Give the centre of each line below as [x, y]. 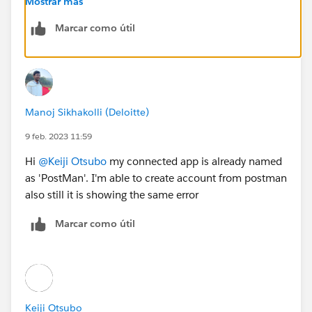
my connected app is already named [194, 161]
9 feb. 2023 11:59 [58, 136]
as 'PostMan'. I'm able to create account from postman [156, 178]
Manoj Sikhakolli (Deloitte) [87, 112]
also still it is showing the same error [112, 194]
